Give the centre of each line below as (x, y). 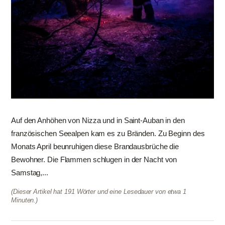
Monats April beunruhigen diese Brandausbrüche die (95, 147)
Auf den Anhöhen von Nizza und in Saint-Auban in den (98, 121)
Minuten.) (25, 200)
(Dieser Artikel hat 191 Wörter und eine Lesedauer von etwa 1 (99, 192)
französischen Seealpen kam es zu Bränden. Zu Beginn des (108, 134)
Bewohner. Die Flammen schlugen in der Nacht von (94, 160)
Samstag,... (30, 173)
